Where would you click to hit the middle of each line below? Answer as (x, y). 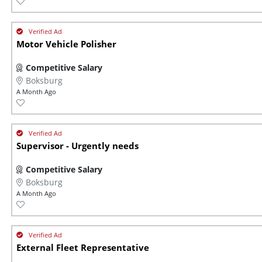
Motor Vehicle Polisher (66, 44)
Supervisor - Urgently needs (77, 146)
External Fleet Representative (83, 248)
